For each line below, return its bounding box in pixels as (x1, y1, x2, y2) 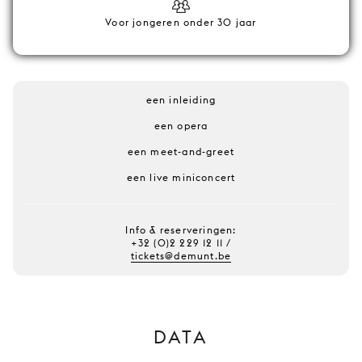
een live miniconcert (126, 171, 236, 183)
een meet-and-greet (127, 145, 235, 158)
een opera (154, 120, 208, 132)
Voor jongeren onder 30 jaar (105, 16, 257, 28)
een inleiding (145, 94, 217, 106)
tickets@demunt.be (130, 250, 232, 262)
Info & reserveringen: (125, 224, 237, 236)
